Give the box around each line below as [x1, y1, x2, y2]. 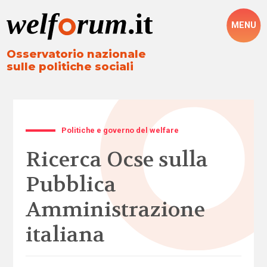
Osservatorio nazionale [7, 48, 147, 61]
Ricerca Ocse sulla [25, 146, 208, 173]
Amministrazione [25, 196, 205, 223]
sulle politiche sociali [7, 60, 134, 74]
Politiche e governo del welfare [61, 125, 179, 135]
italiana [25, 221, 105, 248]
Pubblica [25, 171, 116, 198]
